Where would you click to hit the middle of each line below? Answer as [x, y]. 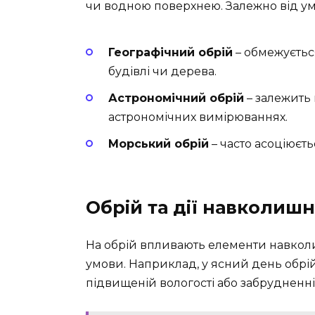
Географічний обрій [171, 52]
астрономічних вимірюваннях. [198, 117]
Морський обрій [159, 143]
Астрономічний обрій [176, 98]
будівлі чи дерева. [162, 71]
